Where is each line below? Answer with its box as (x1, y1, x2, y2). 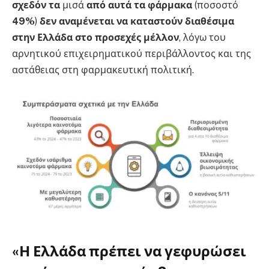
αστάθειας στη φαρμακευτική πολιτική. (12, 64, 194, 76)
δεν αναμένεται (40, 15, 114, 27)
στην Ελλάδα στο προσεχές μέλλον (12, 31, 179, 43)
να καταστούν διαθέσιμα (116, 15, 234, 27)
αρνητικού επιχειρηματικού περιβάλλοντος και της (12, 47, 251, 59)
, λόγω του (179, 31, 226, 43)
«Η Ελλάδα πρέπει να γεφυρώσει (12, 243, 246, 260)
